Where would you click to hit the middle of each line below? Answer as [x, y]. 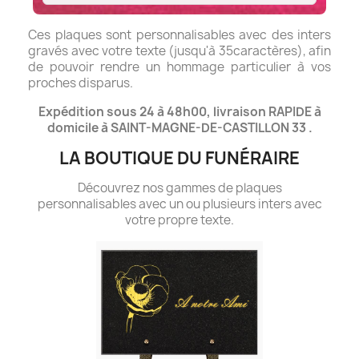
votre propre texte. [179, 220]
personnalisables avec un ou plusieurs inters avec [179, 204]
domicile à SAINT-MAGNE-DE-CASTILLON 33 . [179, 127]
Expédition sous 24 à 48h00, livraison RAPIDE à [179, 111]
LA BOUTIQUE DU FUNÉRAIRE [179, 158]
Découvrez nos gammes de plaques [179, 188]
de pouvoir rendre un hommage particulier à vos [179, 67]
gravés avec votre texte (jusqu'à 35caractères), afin [179, 50]
